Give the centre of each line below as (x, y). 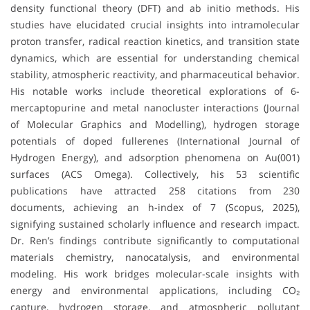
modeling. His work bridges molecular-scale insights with (155, 273)
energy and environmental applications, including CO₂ (155, 290)
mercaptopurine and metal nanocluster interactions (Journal (155, 107)
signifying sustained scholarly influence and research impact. (155, 224)
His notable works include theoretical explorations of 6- (155, 91)
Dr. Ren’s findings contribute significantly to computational (155, 240)
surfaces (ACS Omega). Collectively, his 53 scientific (155, 174)
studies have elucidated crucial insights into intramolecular (155, 24)
